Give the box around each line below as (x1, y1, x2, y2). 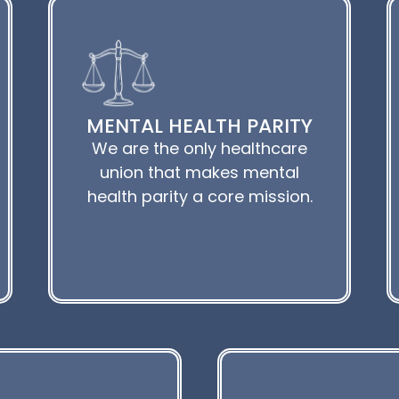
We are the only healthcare (92, 136, 307, 159)
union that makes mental (100, 160, 299, 183)
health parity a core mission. (86, 184, 313, 208)
